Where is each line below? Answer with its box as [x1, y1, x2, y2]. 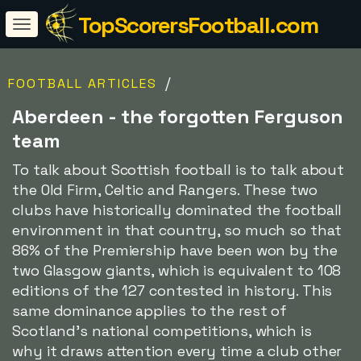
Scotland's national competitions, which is [12, 322, 312, 340]
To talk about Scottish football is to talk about [12, 160, 345, 179]
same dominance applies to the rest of [12, 301, 288, 320]
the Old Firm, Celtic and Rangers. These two [12, 180, 317, 199]
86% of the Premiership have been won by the [12, 241, 338, 259]
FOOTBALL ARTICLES [8, 75, 157, 92]
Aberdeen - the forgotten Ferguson [12, 104, 343, 129]
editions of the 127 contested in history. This [12, 281, 333, 300]
